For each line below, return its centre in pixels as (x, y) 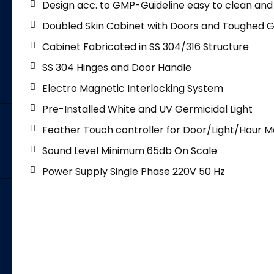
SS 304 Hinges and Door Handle (117, 67)
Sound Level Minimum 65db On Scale (130, 150)
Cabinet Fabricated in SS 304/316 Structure (146, 46)
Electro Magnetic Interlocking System (133, 88)
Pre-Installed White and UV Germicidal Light (147, 109)
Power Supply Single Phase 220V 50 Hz (134, 171)
